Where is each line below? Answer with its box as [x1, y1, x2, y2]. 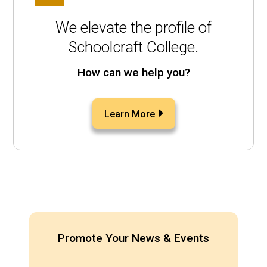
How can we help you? [77, 66, 190, 79]
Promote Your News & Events [58, 231, 209, 245]
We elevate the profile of [55, 18, 212, 36]
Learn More [104, 108, 155, 120]
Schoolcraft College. [69, 38, 198, 56]
